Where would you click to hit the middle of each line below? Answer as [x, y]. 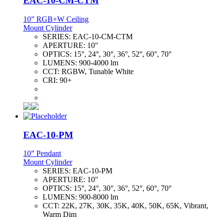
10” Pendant [42, 154]
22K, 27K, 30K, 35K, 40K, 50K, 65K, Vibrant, [135, 206]
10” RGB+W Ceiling [56, 19]
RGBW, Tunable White [98, 71]
